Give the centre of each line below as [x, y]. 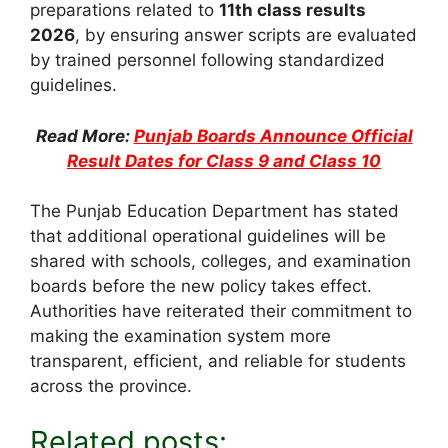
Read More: [84, 135]
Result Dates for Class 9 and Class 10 [224, 160]
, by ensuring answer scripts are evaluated [246, 35]
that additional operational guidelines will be [208, 236]
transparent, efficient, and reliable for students [218, 361]
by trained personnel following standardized [207, 60]
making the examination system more [180, 336]
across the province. [111, 386]
